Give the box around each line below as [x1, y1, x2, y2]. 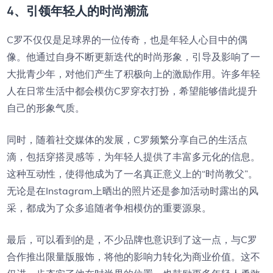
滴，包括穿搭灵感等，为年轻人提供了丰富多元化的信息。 [7, 151, 261, 163]
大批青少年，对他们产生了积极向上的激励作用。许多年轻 [7, 68, 261, 80]
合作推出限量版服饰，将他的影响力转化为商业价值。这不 [7, 250, 261, 263]
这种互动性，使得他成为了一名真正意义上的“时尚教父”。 [7, 168, 258, 180]
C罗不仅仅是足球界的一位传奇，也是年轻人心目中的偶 [7, 34, 248, 46]
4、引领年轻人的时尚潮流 [7, 2, 149, 19]
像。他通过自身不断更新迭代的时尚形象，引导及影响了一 [7, 51, 261, 63]
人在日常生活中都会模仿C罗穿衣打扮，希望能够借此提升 [7, 85, 258, 97]
